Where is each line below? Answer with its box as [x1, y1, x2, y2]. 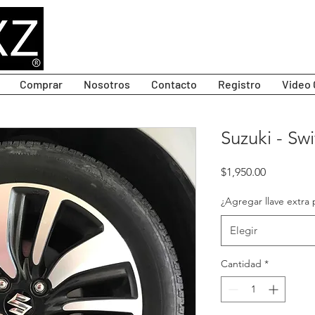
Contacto [151, 77, 197, 91]
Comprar [20, 77, 63, 91]
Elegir [230, 224, 257, 238]
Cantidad [221, 257, 262, 271]
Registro [218, 77, 261, 91]
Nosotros [84, 77, 130, 91]
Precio [265, 165, 297, 179]
